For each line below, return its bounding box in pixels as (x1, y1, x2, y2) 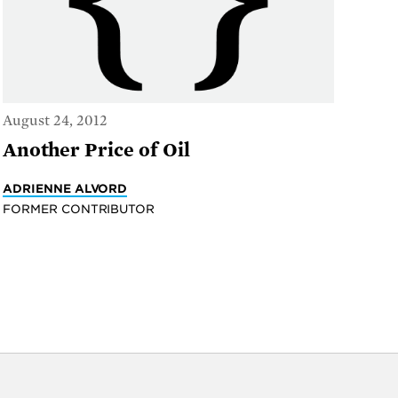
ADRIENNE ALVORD (2, 180, 128, 195)
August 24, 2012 (2, 112, 107, 129)
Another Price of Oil (2, 139, 190, 161)
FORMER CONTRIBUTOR (2, 201, 155, 216)
